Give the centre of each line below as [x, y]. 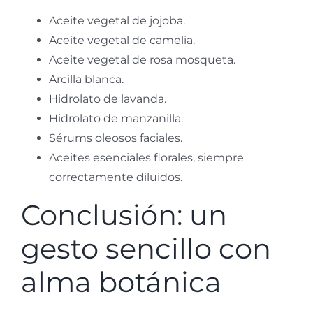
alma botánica [121, 282]
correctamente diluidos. [116, 177]
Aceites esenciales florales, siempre [146, 158]
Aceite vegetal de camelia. [122, 41]
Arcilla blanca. [86, 80]
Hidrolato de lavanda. [108, 99]
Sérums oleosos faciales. [116, 138]
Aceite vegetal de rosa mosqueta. [142, 60]
